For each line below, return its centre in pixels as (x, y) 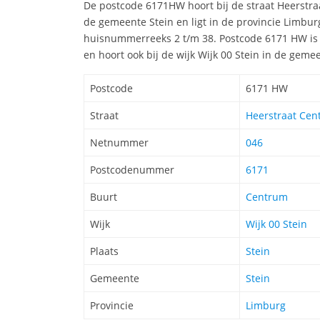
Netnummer (119, 143)
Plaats (104, 251)
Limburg (266, 306)
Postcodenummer (132, 170)
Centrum (267, 197)
